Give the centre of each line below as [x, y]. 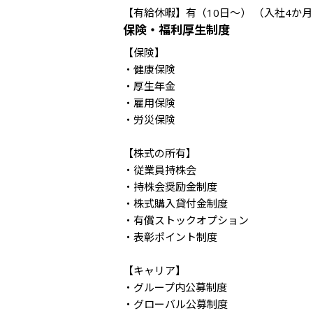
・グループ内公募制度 [175, 287]
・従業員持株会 [160, 170]
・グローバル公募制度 [175, 304]
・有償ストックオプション [186, 220]
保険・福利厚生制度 [176, 30]
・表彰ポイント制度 [170, 237]
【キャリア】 [154, 270]
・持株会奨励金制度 [170, 187]
